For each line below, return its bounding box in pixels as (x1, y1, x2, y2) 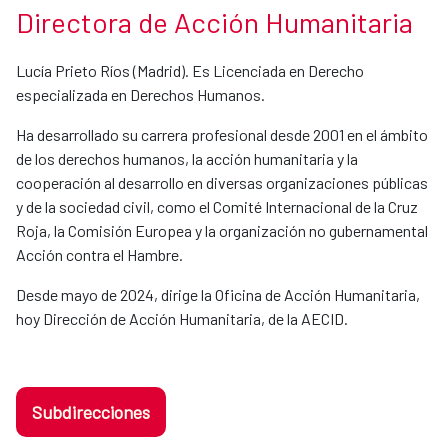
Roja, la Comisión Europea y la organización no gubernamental (16, 221, 428, 241)
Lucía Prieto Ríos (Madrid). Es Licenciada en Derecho (16, 61, 364, 81)
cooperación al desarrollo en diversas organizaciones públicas (16, 173, 428, 193)
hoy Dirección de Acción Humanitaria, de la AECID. (16, 309, 348, 329)
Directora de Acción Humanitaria (16, 5, 413, 40)
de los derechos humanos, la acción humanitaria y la (16, 149, 358, 169)
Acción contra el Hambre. (16, 245, 183, 265)
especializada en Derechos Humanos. (16, 85, 265, 105)
